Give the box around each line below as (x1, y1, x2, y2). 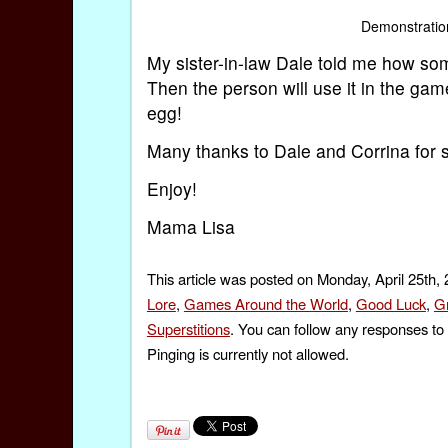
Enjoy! (146, 175, 197, 201)
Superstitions (146, 318, 230, 340)
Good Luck (355, 293, 426, 315)
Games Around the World (183, 293, 348, 315)
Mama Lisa (146, 213, 235, 239)
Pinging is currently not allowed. (146, 343, 349, 365)
